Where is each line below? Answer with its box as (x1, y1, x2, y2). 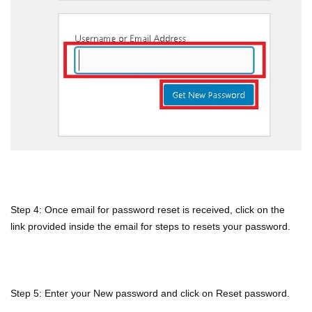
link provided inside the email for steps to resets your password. (10, 220, 293, 232)
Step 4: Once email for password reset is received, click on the (10, 203, 285, 215)
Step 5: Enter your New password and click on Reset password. (10, 287, 292, 299)
